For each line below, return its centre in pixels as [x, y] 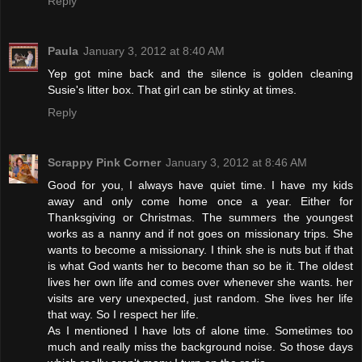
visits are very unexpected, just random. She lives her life [200, 298]
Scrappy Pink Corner [104, 162]
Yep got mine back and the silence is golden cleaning [200, 73]
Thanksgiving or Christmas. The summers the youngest [200, 217]
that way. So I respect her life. [123, 314]
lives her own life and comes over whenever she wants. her [200, 282]
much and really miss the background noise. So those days [200, 346]
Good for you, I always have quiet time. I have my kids [200, 185]
